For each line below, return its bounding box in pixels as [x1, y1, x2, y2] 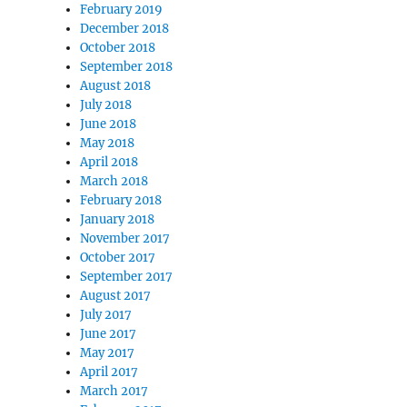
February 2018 [80, 193, 163, 208]
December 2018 [80, 21, 170, 36]
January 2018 [80, 212, 155, 227]
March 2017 [80, 383, 149, 399]
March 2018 [80, 174, 149, 189]
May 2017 [80, 345, 135, 361]
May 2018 [80, 135, 135, 151]
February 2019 [80, 2, 164, 17]
